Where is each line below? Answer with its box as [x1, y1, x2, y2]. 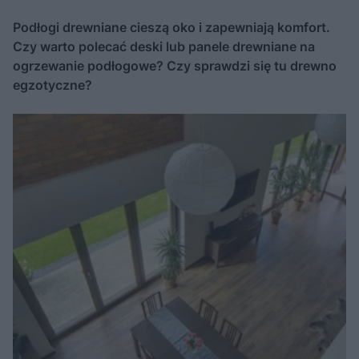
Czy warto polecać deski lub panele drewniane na [13, 38, 315, 54]
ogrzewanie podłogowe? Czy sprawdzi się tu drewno [13, 58, 337, 74]
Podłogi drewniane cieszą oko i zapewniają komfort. [13, 19, 330, 35]
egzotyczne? [13, 77, 92, 93]
